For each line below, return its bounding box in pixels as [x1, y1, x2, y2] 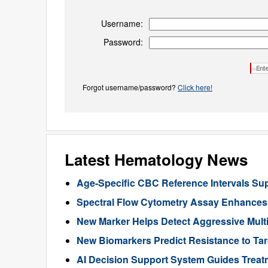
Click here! [178, 82, 212, 92]
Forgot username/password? [83, 82, 178, 92]
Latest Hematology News [65, 148, 248, 170]
